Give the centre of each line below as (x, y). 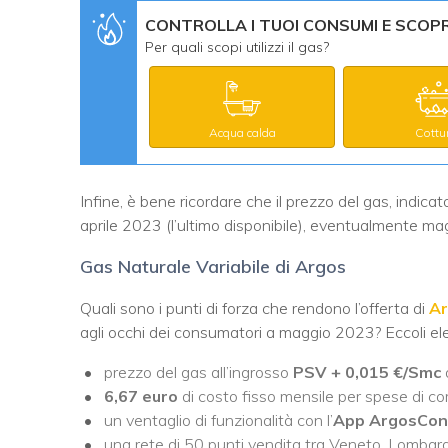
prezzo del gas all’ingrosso (198, 371)
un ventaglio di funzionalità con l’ (218, 419)
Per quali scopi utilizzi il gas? (237, 46)
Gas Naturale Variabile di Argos (213, 266)
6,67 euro (141, 395)
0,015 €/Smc (395, 371)
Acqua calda (242, 132)
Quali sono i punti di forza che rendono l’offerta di (254, 307)
